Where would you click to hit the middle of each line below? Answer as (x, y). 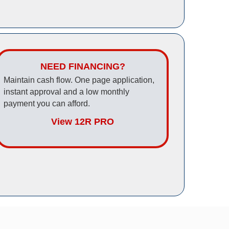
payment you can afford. (47, 104)
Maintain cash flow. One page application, (79, 80)
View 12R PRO (83, 122)
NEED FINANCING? (83, 67)
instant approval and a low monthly (67, 92)
